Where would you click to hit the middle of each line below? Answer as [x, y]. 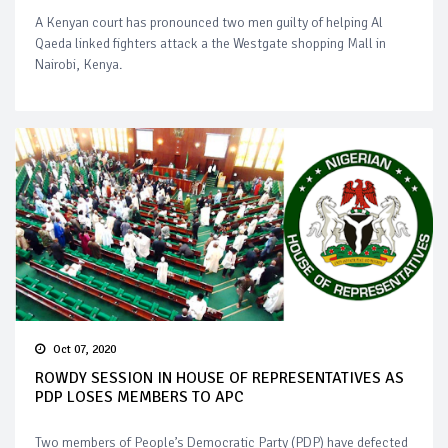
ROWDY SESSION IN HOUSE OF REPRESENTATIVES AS [219, 377]
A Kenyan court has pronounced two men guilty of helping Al [209, 23]
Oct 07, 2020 [84, 349]
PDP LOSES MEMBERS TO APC [139, 396]
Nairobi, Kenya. [78, 65]
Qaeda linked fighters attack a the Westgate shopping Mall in [210, 44]
